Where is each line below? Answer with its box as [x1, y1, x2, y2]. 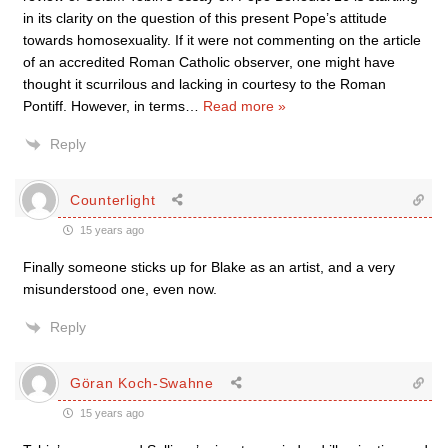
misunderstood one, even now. [23, 281, 217, 297]
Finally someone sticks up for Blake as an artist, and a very [23, 259, 395, 275]
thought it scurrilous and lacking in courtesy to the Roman [23, 76, 386, 92]
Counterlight [70, 191, 156, 208]
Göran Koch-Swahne [70, 374, 214, 391]
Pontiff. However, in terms [23, 98, 185, 114]
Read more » [203, 98, 286, 114]
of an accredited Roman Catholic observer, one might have [23, 54, 395, 70]
